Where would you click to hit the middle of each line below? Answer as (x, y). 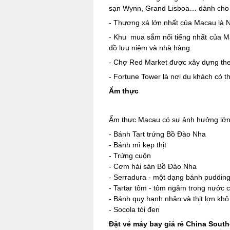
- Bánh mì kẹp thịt (138, 145)
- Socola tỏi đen (134, 209)
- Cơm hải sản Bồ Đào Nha (153, 166)
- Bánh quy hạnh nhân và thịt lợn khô (169, 199)
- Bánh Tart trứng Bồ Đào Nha (157, 134)
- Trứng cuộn (130, 156)
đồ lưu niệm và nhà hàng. (150, 48)
